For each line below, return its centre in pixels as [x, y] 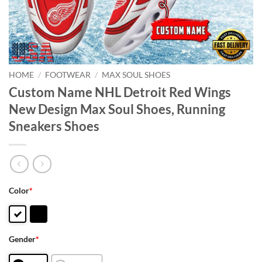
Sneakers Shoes [54, 126]
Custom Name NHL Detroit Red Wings [120, 92]
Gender [22, 239]
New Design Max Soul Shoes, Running [117, 109]
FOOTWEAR [68, 75]
